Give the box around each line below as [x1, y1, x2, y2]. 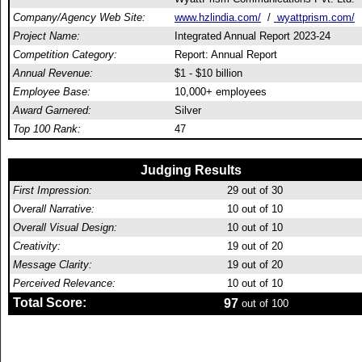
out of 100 [238, 297, 288, 309]
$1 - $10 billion [175, 67, 242, 79]
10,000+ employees [175, 86, 267, 98]
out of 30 [238, 184, 283, 196]
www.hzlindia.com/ [175, 11, 261, 23]
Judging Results [140, 163, 242, 177]
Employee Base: [13, 86, 90, 98]
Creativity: [13, 240, 61, 252]
